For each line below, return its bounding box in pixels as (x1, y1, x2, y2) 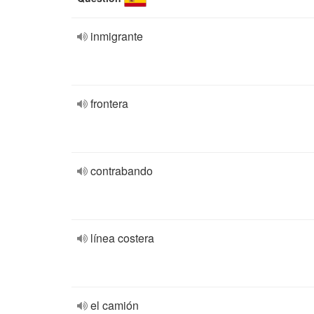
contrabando (90, 163, 153, 179)
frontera (90, 95, 128, 111)
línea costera (90, 230, 154, 246)
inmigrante (90, 28, 143, 44)
